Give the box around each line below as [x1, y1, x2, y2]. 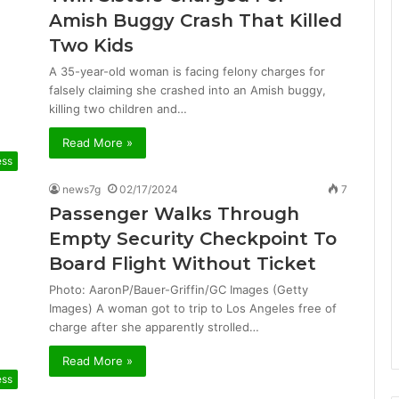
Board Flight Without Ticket [49, 253, 316, 274]
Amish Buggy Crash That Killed [49, 10, 342, 31]
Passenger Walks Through [49, 203, 299, 224]
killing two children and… [49, 102, 187, 116]
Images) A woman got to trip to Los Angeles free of [49, 301, 337, 315]
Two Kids [49, 35, 134, 56]
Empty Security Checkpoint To [49, 228, 337, 249]
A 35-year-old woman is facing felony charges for [49, 64, 325, 78]
